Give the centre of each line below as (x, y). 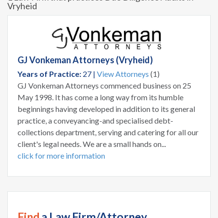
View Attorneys (123, 74)
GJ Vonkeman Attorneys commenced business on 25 (104, 86)
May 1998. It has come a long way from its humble (100, 97)
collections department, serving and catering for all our (108, 132)
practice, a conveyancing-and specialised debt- (95, 121)
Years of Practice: (49, 74)
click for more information (61, 156)
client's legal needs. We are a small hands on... (92, 144)
